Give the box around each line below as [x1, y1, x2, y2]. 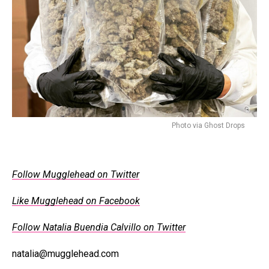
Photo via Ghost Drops [172, 121, 245, 130]
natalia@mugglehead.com [12, 248, 119, 260]
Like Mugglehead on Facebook [12, 195, 140, 207]
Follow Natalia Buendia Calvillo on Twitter [12, 222, 186, 234]
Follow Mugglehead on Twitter [12, 169, 139, 181]
